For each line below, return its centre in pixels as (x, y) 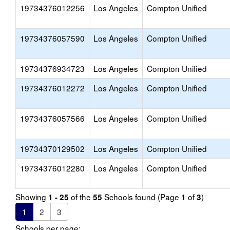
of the (81, 197)
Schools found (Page (142, 197)
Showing (32, 197)
